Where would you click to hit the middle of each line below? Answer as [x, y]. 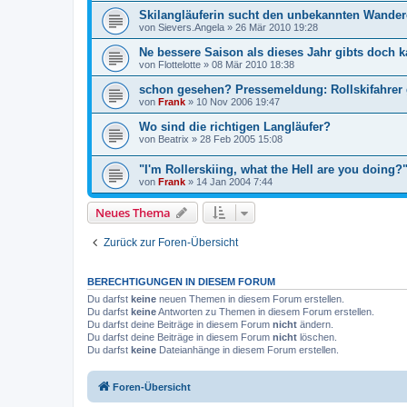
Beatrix [174, 139]
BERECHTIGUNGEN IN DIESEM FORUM [181, 281]
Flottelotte [179, 65]
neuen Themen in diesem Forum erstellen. [250, 298]
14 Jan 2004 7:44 [234, 181]
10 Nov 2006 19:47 [238, 102]
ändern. [315, 324]
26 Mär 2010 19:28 [277, 28]
